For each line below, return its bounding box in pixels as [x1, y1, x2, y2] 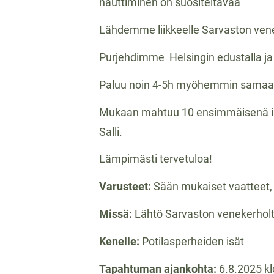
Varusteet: [99, 180, 154, 193]
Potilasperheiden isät [142, 234, 244, 248]
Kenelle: [99, 234, 142, 248]
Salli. [99, 125, 122, 138]
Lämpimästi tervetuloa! [99, 152, 212, 166]
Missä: [99, 207, 135, 220]
